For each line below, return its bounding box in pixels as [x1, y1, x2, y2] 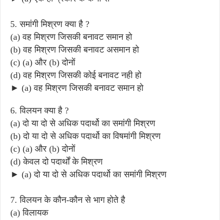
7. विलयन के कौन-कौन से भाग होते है [10, 194, 125, 205]
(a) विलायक [10, 207, 48, 218]
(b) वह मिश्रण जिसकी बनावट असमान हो [10, 44, 139, 55]
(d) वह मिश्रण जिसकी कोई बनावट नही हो [10, 70, 141, 80]
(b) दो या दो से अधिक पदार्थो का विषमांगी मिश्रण [10, 131, 161, 141]
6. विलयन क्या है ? [10, 105, 69, 115]
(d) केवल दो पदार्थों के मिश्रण [10, 156, 103, 166]
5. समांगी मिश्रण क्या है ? [10, 19, 89, 29]
